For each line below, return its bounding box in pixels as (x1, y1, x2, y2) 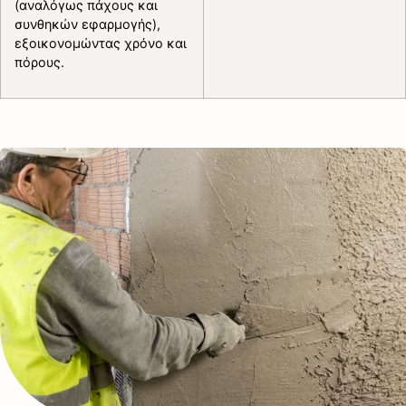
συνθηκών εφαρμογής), (14, 15, 160, 32)
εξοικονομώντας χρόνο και (14, 34, 187, 51)
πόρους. (14, 53, 64, 70)
